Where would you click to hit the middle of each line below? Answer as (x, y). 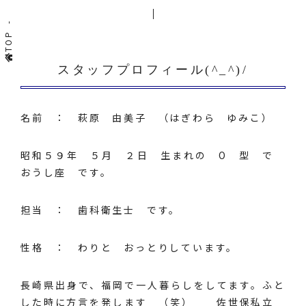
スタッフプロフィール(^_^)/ (153, 70)
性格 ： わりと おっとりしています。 (135, 247)
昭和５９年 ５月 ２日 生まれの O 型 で (153, 155)
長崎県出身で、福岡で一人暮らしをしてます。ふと (153, 285)
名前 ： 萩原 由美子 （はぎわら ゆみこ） (147, 117)
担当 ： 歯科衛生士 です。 (101, 210)
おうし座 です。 (66, 172)
